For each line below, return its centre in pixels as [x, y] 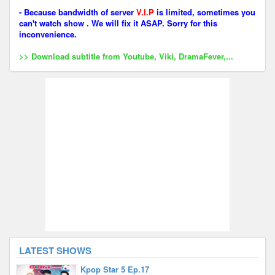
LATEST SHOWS [55, 250]
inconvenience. [48, 34]
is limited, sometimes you [205, 12]
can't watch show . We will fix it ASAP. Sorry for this [118, 23]
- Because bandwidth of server [78, 12]
